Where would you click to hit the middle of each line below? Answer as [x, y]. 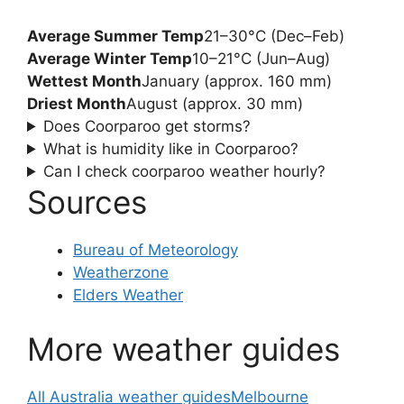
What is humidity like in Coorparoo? [171, 149]
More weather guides [184, 349]
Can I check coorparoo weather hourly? [185, 171]
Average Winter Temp [110, 59]
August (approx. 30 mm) [215, 104]
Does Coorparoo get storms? [147, 126]
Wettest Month [84, 81]
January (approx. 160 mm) [237, 81]
